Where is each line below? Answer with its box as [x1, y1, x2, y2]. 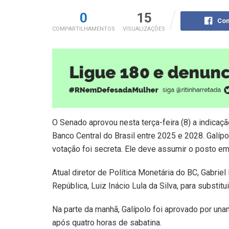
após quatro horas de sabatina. [52, 217, 162, 227]
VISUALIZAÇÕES [123, 25, 165, 32]
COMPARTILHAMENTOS [52, 25, 115, 32]
